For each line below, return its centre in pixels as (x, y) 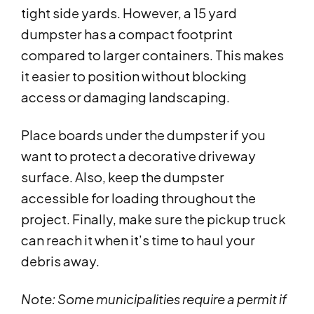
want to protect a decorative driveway (138, 156)
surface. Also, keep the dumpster (123, 177)
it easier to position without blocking (134, 76)
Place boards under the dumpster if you (143, 135)
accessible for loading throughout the (138, 198)
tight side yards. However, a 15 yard (129, 13)
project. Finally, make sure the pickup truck (153, 219)
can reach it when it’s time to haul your (138, 240)
